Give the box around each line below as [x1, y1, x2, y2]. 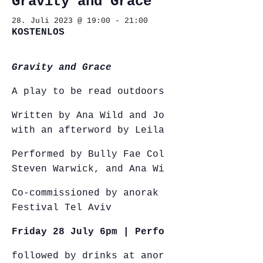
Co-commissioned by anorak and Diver [12, 188, 217, 198]
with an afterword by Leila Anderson [12, 125, 217, 136]
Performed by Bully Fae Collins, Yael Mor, [12, 149, 252, 160]
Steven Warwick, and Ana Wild [12, 164, 176, 174]
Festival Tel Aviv [12, 203, 112, 213]
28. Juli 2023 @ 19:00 [12, 16, 110, 25]
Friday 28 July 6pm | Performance [12, 227, 205, 237]
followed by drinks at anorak [12, 251, 176, 261]
